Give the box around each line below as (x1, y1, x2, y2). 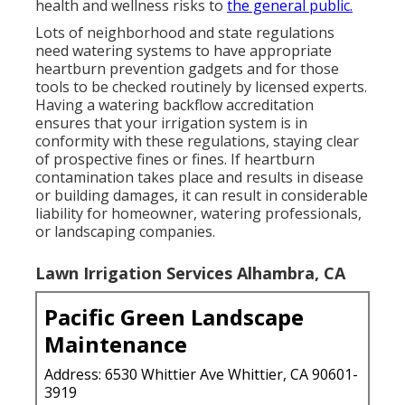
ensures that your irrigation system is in (35, 112, 307, 133)
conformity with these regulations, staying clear (35, 130, 359, 151)
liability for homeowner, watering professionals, (35, 202, 362, 223)
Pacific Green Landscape (44, 301, 304, 332)
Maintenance (44, 328, 187, 359)
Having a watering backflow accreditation (35, 94, 314, 115)
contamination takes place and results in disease (35, 166, 363, 187)
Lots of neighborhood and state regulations (35, 22, 334, 42)
